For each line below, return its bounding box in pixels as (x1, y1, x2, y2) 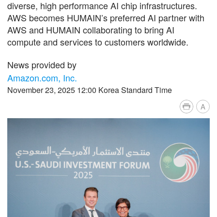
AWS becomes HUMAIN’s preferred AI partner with (7, 11, 204, 24)
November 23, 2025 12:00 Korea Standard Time (7, 84, 172, 95)
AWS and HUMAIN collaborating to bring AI (7, 23, 174, 36)
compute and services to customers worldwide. (7, 35, 188, 48)
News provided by (7, 58, 77, 71)
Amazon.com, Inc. (7, 71, 77, 84)
